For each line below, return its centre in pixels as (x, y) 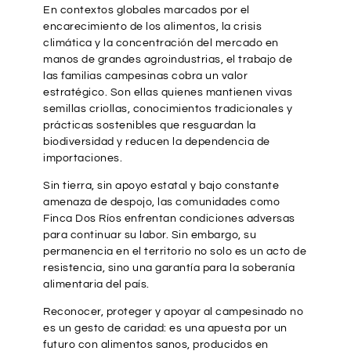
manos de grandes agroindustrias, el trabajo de (168, 60)
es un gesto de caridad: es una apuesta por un (165, 329)
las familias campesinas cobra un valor (145, 76)
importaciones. (83, 159)
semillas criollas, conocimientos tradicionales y (168, 109)
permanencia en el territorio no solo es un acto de (175, 252)
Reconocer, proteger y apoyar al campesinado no (173, 312)
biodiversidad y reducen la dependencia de (157, 142)
